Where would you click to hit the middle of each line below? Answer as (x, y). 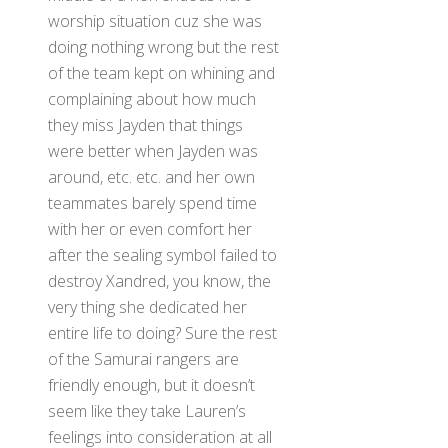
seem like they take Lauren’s (147, 410)
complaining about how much (152, 98)
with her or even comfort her (150, 228)
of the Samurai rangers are (143, 358)
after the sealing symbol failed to (162, 254)
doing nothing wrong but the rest (163, 46)
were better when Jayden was (153, 150)
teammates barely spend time (152, 202)
